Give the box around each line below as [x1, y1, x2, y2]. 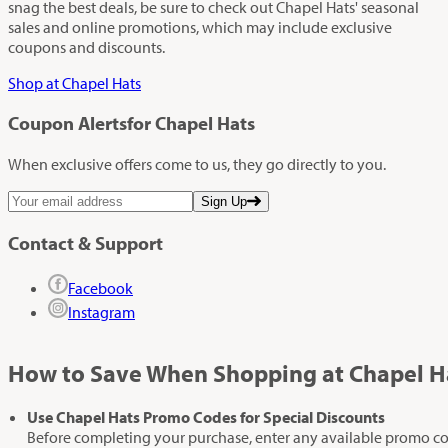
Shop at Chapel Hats [8, 72, 141, 93]
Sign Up [201, 194, 247, 210]
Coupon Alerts [8, 111, 127, 136]
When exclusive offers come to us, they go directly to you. [8, 154, 386, 175]
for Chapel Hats [127, 111, 255, 136]
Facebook [68, 277, 133, 298]
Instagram [68, 301, 135, 322]
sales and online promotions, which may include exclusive [8, 16, 392, 37]
